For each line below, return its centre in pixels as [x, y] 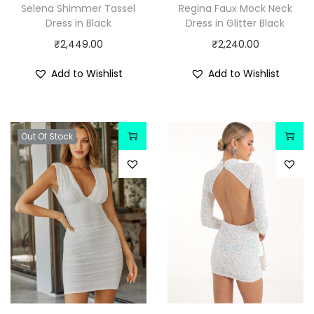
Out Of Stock [47, 137]
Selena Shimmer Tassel [78, 9]
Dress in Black [78, 23]
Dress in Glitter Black [235, 23]
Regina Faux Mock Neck [235, 9]
